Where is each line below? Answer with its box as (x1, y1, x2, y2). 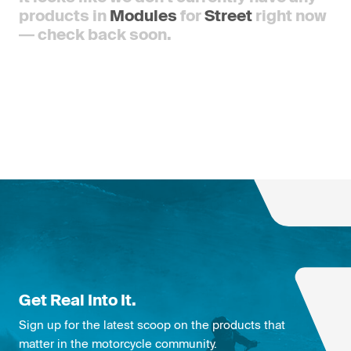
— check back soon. (19, 25, 172, 43)
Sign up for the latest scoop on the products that (19, 317, 285, 331)
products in (19, 6, 110, 24)
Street (204, 6, 252, 24)
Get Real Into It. (19, 290, 136, 309)
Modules (110, 6, 177, 24)
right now (252, 6, 327, 24)
